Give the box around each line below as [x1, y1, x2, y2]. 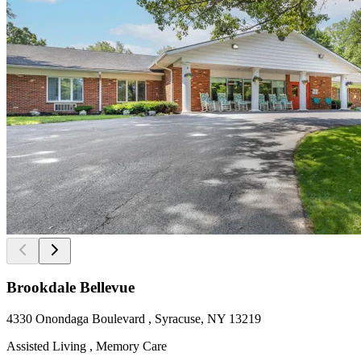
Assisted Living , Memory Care [6, 339, 167, 354]
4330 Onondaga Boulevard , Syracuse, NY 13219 [6, 312, 261, 326]
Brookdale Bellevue [6, 279, 135, 297]
